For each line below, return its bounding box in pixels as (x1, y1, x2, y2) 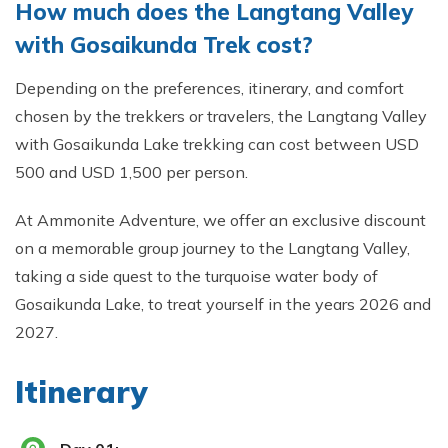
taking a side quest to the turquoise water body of (15, 266, 378, 286)
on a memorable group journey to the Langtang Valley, (15, 238, 410, 258)
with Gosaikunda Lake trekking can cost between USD (15, 134, 419, 154)
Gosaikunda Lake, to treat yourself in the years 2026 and (15, 294, 431, 314)
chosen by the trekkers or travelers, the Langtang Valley (15, 106, 427, 126)
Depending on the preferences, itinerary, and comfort (15, 78, 404, 98)
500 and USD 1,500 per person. (15, 162, 252, 182)
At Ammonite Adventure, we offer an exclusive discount (15, 210, 426, 230)
